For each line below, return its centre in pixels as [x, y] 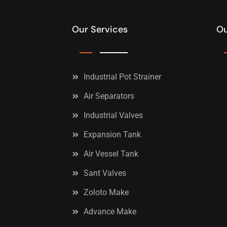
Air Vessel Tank [111, 154]
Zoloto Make [106, 192]
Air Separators [109, 96]
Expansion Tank [112, 134]
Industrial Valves [113, 115]
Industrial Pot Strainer [122, 77]
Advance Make [110, 211]
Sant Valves [105, 173]
